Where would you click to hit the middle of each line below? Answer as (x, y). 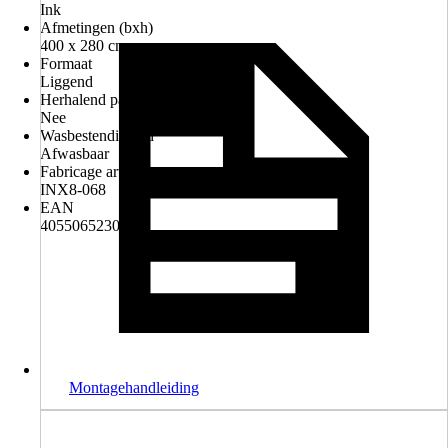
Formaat (66, 63)
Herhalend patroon (99, 99)
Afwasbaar (74, 153)
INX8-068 (73, 189)
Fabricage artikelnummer (118, 171)
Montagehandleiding (134, 387)
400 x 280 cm (83, 45)
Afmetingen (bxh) (96, 27)
